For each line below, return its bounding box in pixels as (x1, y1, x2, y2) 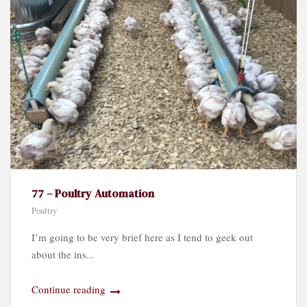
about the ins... (32, 247, 95, 262)
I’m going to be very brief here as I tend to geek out (32, 230, 253, 245)
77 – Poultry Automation (32, 186, 154, 201)
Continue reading (32, 282, 108, 297)
